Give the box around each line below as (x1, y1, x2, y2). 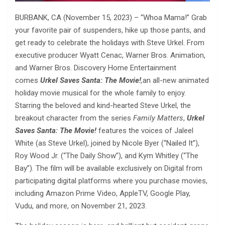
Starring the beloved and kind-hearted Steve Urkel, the (15, 101, 191, 110)
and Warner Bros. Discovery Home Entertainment (15, 63, 176, 73)
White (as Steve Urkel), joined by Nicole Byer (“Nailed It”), (15, 139, 199, 148)
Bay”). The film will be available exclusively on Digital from (15, 164, 202, 173)
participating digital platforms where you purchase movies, (15, 176, 207, 186)
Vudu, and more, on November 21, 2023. (15, 201, 147, 211)
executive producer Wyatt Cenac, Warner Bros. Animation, (15, 51, 205, 60)
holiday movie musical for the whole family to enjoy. (15, 88, 186, 98)
